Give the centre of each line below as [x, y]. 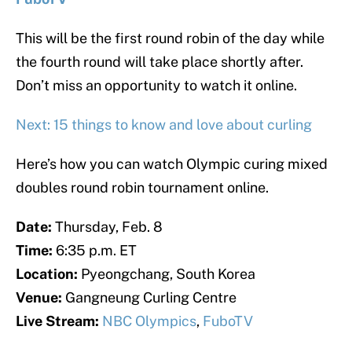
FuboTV [228, 321]
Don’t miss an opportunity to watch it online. [156, 86]
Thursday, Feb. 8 [107, 227]
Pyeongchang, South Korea [167, 274]
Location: [47, 274]
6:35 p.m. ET [95, 251]
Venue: [39, 298]
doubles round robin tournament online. [142, 188]
